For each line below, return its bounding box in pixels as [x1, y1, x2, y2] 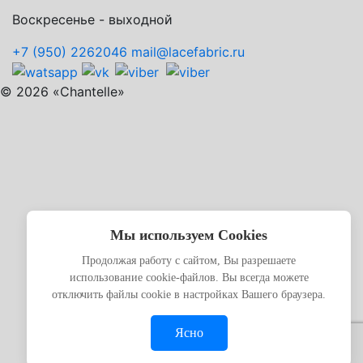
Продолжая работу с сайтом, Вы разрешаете [82, 254, 296, 267]
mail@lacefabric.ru [131, 43, 245, 60]
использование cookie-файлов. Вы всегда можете [69, 271, 309, 284]
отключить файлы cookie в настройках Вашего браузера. [52, 288, 326, 301]
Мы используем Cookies [110, 227, 267, 243]
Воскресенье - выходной [12, 11, 173, 28]
